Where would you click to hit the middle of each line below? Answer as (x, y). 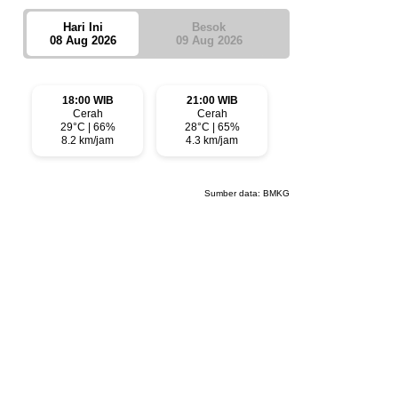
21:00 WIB (212, 100)
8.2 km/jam (88, 140)
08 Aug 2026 (83, 40)
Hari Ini (83, 27)
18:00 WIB (88, 100)
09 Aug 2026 (209, 40)
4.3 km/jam (212, 140)
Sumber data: (234, 193)
